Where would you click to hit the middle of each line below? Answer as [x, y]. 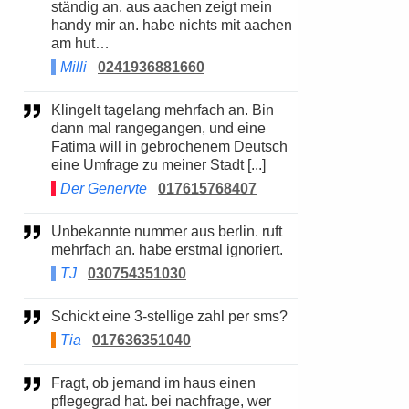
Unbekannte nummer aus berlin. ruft [57, 231]
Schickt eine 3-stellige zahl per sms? [174, 316]
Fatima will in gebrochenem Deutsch [169, 147]
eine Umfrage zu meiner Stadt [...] [158, 165]
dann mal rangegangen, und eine [158, 128]
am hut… [80, 43]
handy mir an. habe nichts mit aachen [172, 25]
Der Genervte [104, 189]
